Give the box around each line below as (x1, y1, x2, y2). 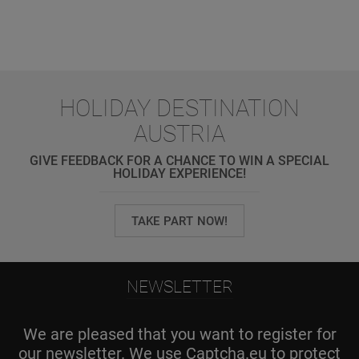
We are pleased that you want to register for (22, 325, 337, 345)
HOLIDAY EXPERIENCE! (113, 165, 246, 181)
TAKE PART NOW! (131, 213, 228, 228)
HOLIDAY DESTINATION (59, 94, 300, 122)
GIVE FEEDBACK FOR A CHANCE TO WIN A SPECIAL (30, 152, 329, 168)
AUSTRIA (134, 119, 225, 147)
